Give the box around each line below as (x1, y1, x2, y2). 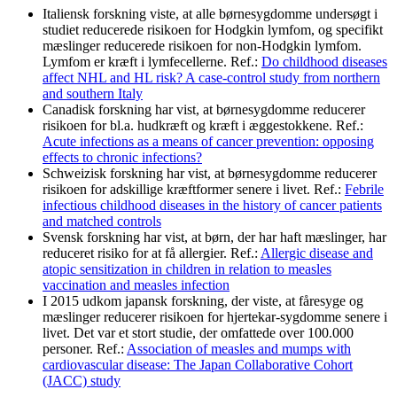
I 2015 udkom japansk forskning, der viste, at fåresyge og (43, 293, 363, 309)
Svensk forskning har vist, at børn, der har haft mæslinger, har (43, 230, 386, 245)
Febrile (345, 182, 384, 198)
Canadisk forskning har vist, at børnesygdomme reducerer (43, 102, 365, 118)
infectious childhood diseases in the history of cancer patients (43, 198, 382, 214)
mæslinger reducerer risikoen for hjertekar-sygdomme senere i (43, 309, 387, 325)
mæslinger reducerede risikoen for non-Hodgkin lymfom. (43, 38, 362, 54)
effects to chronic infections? (43, 150, 202, 166)
